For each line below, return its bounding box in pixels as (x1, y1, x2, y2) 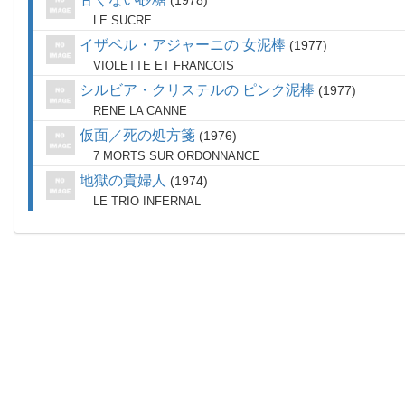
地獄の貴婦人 (80, 173, 166, 188)
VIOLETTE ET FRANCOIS (93, 59, 234, 72)
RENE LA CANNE (93, 104, 187, 118)
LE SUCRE (93, 14, 152, 27)
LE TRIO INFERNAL (93, 194, 201, 208)
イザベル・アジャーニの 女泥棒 (80, 37, 286, 52)
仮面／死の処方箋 (80, 127, 195, 143)
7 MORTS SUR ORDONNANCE (93, 149, 260, 163)
